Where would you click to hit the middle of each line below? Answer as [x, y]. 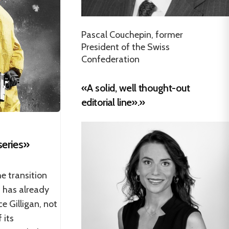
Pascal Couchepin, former [132, 35]
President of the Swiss [125, 47]
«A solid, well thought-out [135, 88]
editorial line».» [113, 102]
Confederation [110, 59]
